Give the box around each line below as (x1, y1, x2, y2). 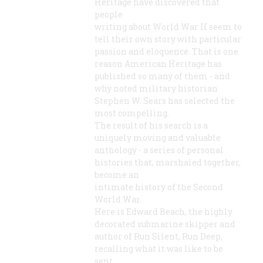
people (95, 9, 123, 21)
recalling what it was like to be (95, 243, 223, 255)
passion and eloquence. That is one (95, 46, 238, 58)
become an (95, 169, 139, 181)
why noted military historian (95, 83, 218, 95)
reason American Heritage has (95, 58, 222, 70)
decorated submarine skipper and (95, 218, 235, 230)
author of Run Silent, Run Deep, (95, 231, 222, 242)
